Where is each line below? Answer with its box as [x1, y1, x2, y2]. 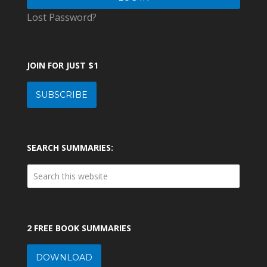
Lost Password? [26, 10, 97, 24]
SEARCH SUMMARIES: [26, 141, 113, 153]
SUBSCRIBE [35, 89, 88, 100]
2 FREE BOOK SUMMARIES [26, 222, 131, 234]
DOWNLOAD [35, 252, 92, 263]
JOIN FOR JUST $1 [26, 59, 98, 71]
